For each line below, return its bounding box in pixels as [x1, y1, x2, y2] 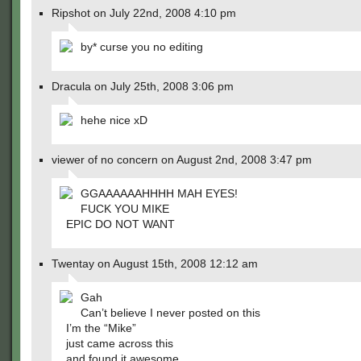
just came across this [66, 337, 173, 350]
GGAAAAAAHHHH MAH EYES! [81, 187, 238, 200]
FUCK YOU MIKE [81, 202, 169, 215]
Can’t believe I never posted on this [81, 306, 260, 319]
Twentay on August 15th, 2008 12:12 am [52, 257, 258, 270]
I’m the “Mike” [66, 322, 136, 334]
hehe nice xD [81, 114, 147, 127]
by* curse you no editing [81, 40, 203, 53]
